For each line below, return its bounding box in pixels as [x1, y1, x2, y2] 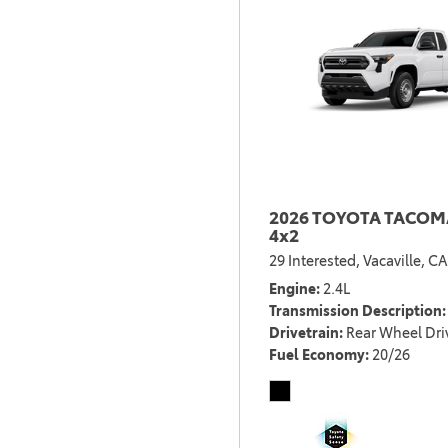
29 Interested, [269, 252, 360, 271]
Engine [269, 280, 316, 299]
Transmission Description [269, 302, 442, 321]
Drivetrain [269, 324, 339, 343]
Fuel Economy [269, 346, 365, 365]
